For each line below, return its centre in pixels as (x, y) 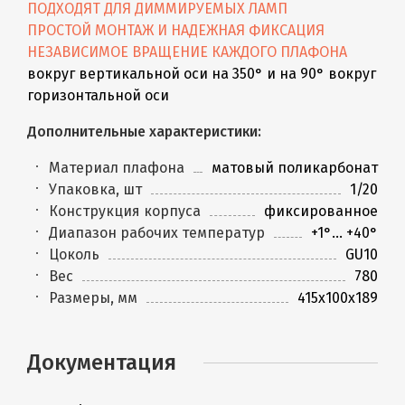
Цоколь (74, 254)
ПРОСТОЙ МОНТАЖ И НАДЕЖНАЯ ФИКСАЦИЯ (176, 30)
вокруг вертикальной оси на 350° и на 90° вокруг (202, 73)
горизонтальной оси (98, 95)
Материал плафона (117, 167)
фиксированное (321, 211)
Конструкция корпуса (125, 211)
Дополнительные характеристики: (144, 131)
